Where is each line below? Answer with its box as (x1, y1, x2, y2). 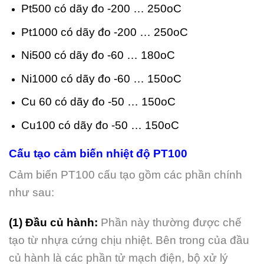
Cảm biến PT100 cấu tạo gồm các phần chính (9, 169, 242, 181)
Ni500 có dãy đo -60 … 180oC (21, 49, 175, 62)
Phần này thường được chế (101, 216, 242, 229)
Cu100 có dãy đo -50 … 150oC (21, 118, 179, 131)
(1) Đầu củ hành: (9, 216, 98, 229)
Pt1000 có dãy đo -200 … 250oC (21, 25, 188, 38)
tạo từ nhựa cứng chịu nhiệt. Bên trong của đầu (9, 234, 249, 247)
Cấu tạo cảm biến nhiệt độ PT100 (9, 147, 187, 160)
